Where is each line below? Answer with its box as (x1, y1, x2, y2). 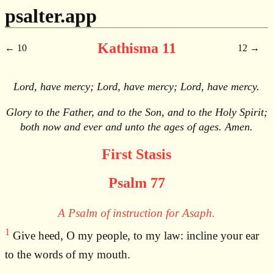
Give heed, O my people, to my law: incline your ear (10, 229, 259, 243)
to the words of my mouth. (5, 248, 130, 261)
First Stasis (102, 146, 171, 162)
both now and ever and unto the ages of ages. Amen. (20, 121, 253, 133)
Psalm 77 (108, 174, 165, 191)
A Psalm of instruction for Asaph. (58, 206, 215, 219)
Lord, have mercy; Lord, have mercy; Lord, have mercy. (13, 80, 260, 93)
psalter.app (5, 5, 97, 27)
